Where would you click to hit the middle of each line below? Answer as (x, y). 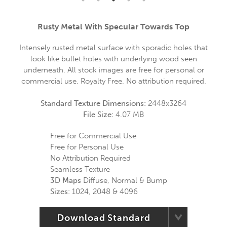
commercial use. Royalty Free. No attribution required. (113, 81)
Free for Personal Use (87, 147)
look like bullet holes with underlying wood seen (113, 59)
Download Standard (104, 218)
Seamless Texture (80, 169)
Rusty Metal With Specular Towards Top (113, 27)
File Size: (99, 115)
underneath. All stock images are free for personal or (113, 70)
